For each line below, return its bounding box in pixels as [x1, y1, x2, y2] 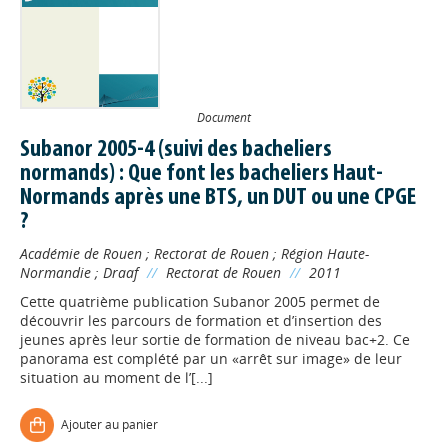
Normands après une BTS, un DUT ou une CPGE [20, 186, 416, 210]
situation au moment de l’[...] [20, 368, 213, 387]
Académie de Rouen [20, 244, 142, 263]
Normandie [20, 263, 91, 282]
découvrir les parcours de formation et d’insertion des [20, 311, 382, 330]
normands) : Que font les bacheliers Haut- [20, 162, 383, 186]
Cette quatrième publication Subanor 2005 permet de [20, 292, 380, 311]
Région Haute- [281, 244, 369, 263]
